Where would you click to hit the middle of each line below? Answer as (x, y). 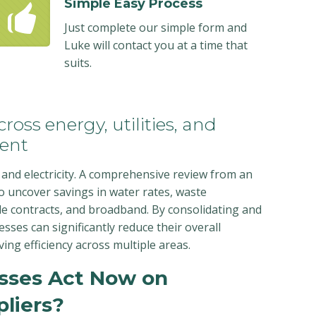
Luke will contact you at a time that (156, 45)
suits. (78, 63)
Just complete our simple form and (156, 28)
